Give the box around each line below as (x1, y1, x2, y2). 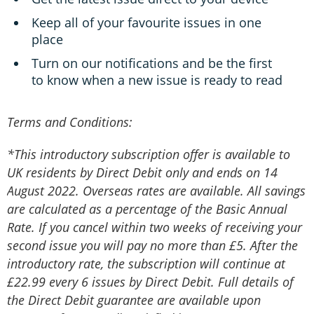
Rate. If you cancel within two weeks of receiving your (7, 219, 302, 236)
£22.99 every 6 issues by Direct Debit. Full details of (7, 273, 294, 291)
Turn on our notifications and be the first (32, 55, 272, 72)
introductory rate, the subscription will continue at (7, 255, 285, 273)
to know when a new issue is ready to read (32, 71, 282, 89)
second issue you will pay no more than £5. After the (7, 237, 298, 254)
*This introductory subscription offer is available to (7, 146, 290, 163)
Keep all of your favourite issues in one (32, 14, 261, 32)
